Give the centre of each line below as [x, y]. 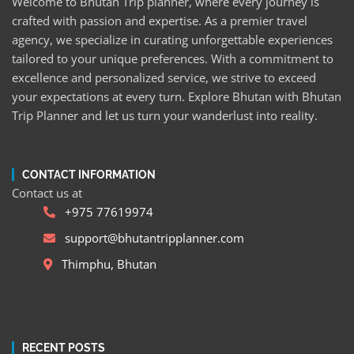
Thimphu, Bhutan [109, 264]
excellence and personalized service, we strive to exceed [164, 78]
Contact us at [47, 193]
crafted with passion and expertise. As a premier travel [160, 21]
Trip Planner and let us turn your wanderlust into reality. [165, 116]
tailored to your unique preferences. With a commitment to [173, 59]
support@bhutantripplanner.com [154, 238]
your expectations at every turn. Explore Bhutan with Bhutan [177, 97]
